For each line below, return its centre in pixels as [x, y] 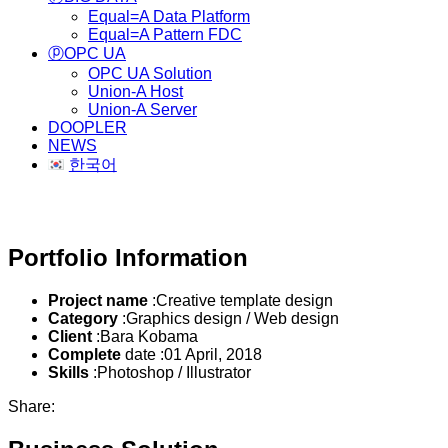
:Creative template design [240, 300]
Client [70, 336]
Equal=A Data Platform [169, 16]
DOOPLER [87, 127]
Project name [98, 300]
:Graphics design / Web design [228, 318]
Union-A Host [135, 91]
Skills [68, 372]
